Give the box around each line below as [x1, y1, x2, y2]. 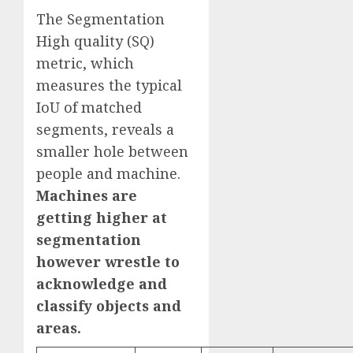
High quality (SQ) [36, 32, 154, 51]
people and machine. [36, 164, 180, 184]
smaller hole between [36, 142, 188, 162]
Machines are [36, 186, 137, 206]
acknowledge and [36, 274, 167, 294]
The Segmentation [36, 9, 165, 29]
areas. [36, 318, 81, 338]
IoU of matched [36, 98, 142, 117]
